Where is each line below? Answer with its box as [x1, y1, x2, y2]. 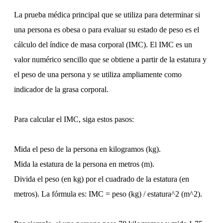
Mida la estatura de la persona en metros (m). [14, 159, 154, 168]
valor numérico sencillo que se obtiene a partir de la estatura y [14, 55, 207, 64]
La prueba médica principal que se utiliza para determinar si [14, 10, 200, 19]
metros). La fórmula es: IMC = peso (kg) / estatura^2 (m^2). [14, 189, 202, 198]
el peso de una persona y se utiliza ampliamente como [14, 70, 182, 79]
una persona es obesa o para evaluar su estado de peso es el [14, 25, 199, 34]
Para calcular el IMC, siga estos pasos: [14, 114, 134, 123]
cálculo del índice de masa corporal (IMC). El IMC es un [14, 40, 192, 49]
